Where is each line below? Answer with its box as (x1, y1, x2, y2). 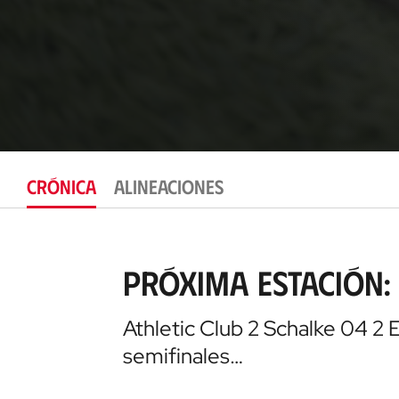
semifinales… (122, 341, 243, 370)
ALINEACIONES (114, 174, 224, 199)
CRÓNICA (27, 174, 96, 199)
